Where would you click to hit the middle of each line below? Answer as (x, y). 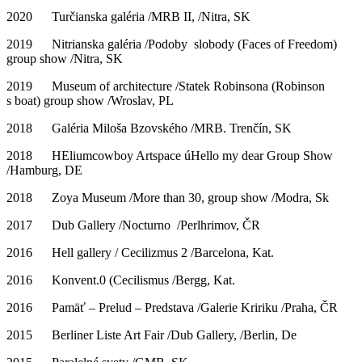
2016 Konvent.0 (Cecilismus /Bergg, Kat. (121, 280)
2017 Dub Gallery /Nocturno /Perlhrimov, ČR (133, 225)
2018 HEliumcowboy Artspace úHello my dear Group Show (170, 155)
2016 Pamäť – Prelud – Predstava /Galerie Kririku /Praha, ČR (172, 307)
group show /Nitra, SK (65, 58)
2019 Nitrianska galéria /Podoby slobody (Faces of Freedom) (172, 44)
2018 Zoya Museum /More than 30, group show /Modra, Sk (168, 197)
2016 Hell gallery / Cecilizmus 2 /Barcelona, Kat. (140, 252)
